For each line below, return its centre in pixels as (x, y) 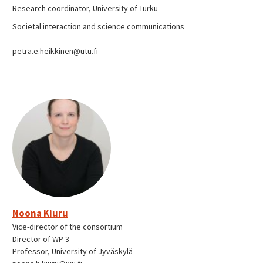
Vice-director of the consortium (68, 227)
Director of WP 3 (41, 239)
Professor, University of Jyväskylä (73, 252)
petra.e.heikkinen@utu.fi (55, 51)
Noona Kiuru (40, 213)
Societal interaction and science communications (98, 27)
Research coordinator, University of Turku (85, 9)
